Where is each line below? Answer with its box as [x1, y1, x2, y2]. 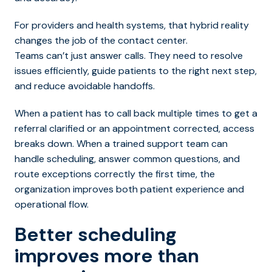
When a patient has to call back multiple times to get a [15, 106, 257, 120]
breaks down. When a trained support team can [15, 137, 228, 150]
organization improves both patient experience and [15, 182, 244, 195]
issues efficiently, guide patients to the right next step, [15, 64, 257, 77]
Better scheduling [15, 221, 177, 247]
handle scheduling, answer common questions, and [15, 152, 240, 165]
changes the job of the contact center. [15, 33, 188, 47]
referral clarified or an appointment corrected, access [15, 121, 254, 135]
